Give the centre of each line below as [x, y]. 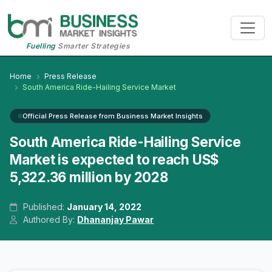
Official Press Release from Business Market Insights [113, 116]
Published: [44, 207]
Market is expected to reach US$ [114, 160]
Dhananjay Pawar [116, 220]
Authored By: [49, 220]
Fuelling [41, 46]
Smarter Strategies [93, 46]
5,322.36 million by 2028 [89, 177]
